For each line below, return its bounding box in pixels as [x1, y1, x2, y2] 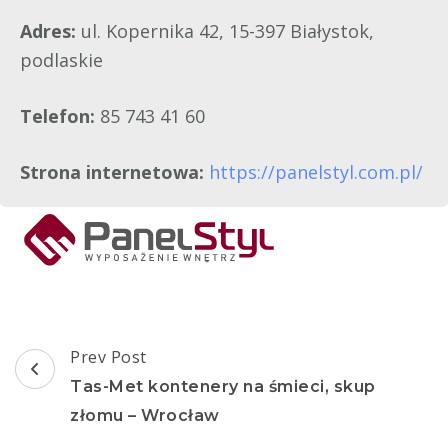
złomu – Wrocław [70, 406, 220, 426]
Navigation [14, 377, 173, 421]
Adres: [20, 19, 81, 44]
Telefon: [20, 104, 100, 129]
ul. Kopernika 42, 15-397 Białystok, [81, 19, 374, 44]
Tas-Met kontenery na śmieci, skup [70, 377, 376, 397]
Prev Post [70, 346, 147, 369]
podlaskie [20, 48, 103, 73]
